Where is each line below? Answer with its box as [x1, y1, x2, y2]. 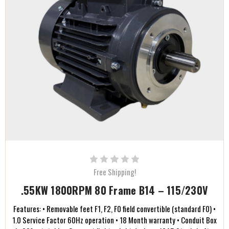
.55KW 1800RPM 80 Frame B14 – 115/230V [20, 182, 209, 198]
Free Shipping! [93, 166, 136, 178]
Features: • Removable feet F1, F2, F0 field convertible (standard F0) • [13, 203, 216, 215]
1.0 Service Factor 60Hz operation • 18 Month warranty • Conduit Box [12, 214, 217, 226]
